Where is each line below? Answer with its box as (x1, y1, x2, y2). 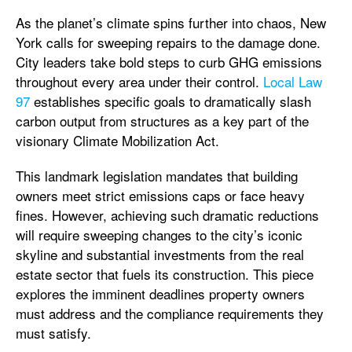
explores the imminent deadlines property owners (16, 284, 305, 303)
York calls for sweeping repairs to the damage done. (16, 32, 321, 52)
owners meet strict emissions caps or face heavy (16, 185, 305, 205)
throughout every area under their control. (16, 71, 263, 91)
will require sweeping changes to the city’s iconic (16, 225, 302, 244)
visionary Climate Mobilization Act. (16, 130, 219, 150)
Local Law (263, 71, 322, 91)
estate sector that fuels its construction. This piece (16, 264, 313, 284)
